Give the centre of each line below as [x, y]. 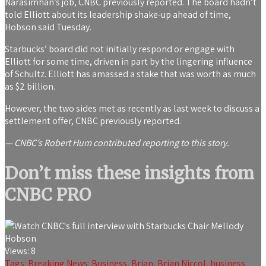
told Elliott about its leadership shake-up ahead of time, [118, 15]
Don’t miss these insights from [129, 174]
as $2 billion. [30, 87]
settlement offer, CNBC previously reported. [93, 121]
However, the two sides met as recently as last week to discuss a [132, 109]
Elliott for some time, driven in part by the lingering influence [129, 62]
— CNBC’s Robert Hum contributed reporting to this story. [117, 143]
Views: [17, 251]
